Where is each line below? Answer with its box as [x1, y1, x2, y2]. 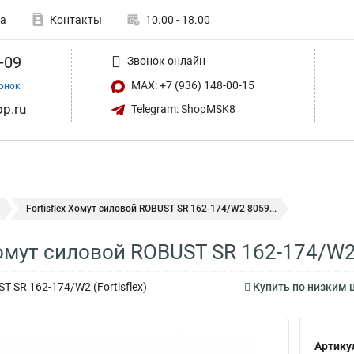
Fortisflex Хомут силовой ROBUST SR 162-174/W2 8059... [26, 203, 277, 214]
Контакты [50, 13, 102, 26]
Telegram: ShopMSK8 [129, 102, 235, 115]
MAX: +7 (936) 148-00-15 [129, 79, 254, 92]
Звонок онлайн [127, 54, 205, 67]
